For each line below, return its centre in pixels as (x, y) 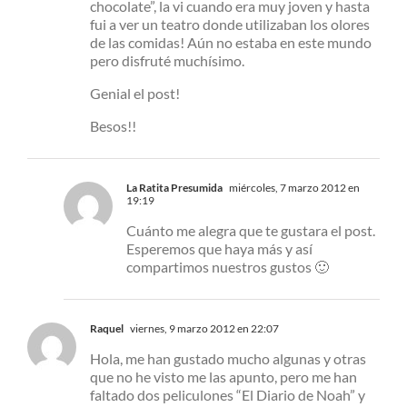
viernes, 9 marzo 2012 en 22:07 (203, 328)
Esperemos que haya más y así (219, 248)
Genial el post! (135, 93)
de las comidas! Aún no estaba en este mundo (231, 42)
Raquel (107, 328)
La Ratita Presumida (174, 187)
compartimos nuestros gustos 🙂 (228, 266)
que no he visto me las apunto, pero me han (223, 376)
